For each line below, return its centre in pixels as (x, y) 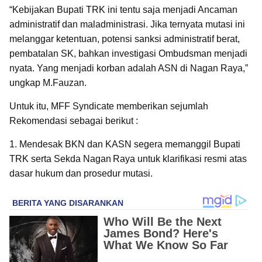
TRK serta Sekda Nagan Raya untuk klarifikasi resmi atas (128, 158)
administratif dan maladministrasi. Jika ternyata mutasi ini (127, 24)
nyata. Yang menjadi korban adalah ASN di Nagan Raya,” (129, 68)
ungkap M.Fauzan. (49, 82)
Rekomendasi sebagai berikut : (75, 120)
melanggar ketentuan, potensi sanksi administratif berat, (125, 39)
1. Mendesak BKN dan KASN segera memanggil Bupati (125, 144)
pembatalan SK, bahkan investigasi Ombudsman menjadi (128, 53)
